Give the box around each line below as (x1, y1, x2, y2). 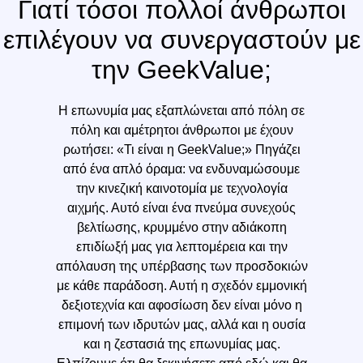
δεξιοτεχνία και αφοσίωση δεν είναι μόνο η (61, 297, 302, 312)
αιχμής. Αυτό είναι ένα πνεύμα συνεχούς (67, 200, 296, 215)
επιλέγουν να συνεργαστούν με (2, 24, 361, 54)
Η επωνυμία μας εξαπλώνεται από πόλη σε (58, 103, 305, 117)
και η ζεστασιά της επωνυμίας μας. (83, 336, 280, 351)
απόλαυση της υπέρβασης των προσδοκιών (55, 258, 308, 273)
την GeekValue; (92, 54, 271, 84)
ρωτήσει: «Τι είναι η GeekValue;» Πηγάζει (62, 142, 301, 156)
